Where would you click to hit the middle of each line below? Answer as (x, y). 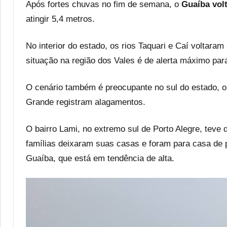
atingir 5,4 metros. (60, 19)
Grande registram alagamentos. (86, 102)
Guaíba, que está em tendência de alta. (100, 159)
